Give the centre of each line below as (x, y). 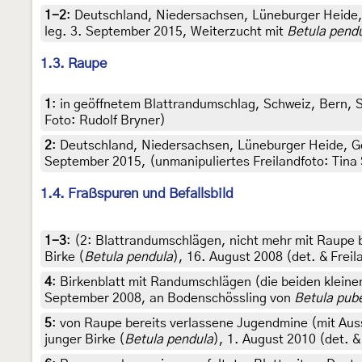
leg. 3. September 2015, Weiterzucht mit (166, 32)
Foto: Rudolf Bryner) (105, 121)
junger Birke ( (84, 340)
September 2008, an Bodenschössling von (169, 299)
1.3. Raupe (74, 64)
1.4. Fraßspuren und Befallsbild (137, 194)
